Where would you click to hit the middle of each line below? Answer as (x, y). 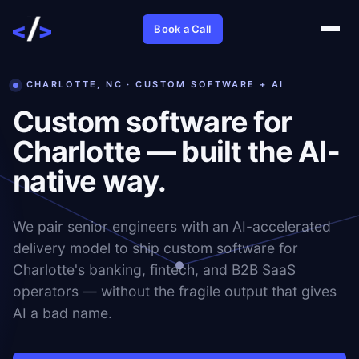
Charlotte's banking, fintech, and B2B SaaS (154, 270)
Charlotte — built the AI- (176, 151)
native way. (90, 181)
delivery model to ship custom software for (155, 248)
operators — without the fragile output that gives (175, 291)
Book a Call (183, 28)
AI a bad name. (63, 313)
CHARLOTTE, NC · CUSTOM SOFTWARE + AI (155, 84)
